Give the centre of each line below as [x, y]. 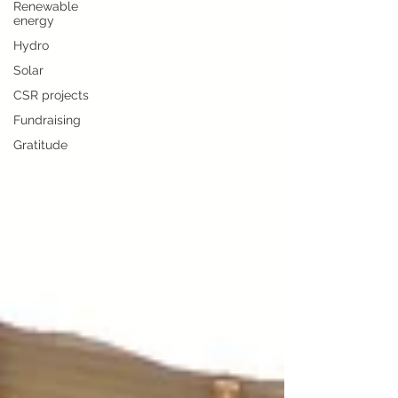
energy [34, 20]
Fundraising [47, 120]
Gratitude [40, 145]
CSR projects [51, 95]
